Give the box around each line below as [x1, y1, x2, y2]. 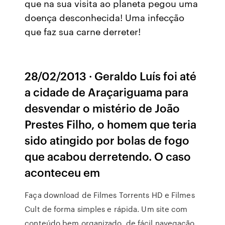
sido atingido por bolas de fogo [25, 132, 190, 148]
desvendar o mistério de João [25, 100, 180, 116]
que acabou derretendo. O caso [25, 148, 191, 164]
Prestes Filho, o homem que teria [25, 116, 197, 132]
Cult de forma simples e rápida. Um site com [25, 203, 188, 214]
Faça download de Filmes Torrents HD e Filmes [25, 189, 195, 200]
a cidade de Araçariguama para [25, 84, 189, 99]
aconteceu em [25, 164, 100, 180]
